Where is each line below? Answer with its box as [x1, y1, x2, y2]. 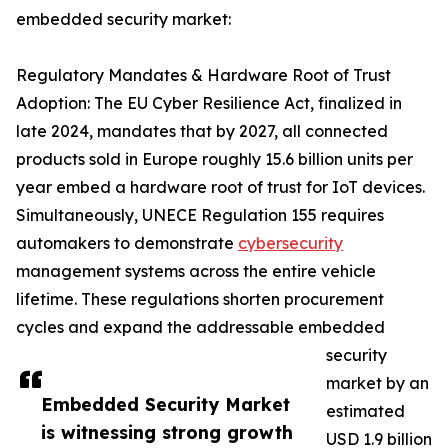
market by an [326, 373, 429, 394]
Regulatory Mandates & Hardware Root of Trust [16, 65, 391, 86]
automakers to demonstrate [16, 233, 238, 254]
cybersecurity [238, 233, 343, 254]
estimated [326, 401, 405, 422]
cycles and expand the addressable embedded [16, 317, 385, 338]
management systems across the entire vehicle [16, 261, 376, 282]
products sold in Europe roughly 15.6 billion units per [16, 149, 413, 170]
